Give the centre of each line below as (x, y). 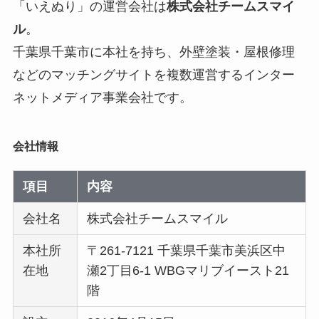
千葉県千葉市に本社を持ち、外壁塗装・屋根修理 (153, 52)
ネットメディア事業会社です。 (102, 98)
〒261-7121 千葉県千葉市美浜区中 (187, 251)
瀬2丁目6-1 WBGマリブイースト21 (188, 271)
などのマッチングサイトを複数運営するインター (153, 75)
